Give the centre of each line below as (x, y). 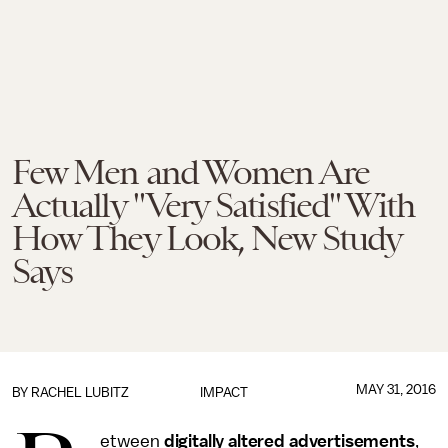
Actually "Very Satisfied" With (213, 205)
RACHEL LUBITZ (80, 392)
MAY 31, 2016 (395, 389)
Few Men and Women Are (190, 172)
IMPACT (223, 392)
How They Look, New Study (206, 238)
